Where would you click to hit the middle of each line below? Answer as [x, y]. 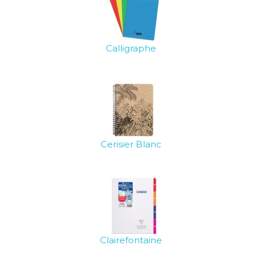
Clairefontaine [131, 240]
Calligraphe [131, 48]
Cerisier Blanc [131, 144]
